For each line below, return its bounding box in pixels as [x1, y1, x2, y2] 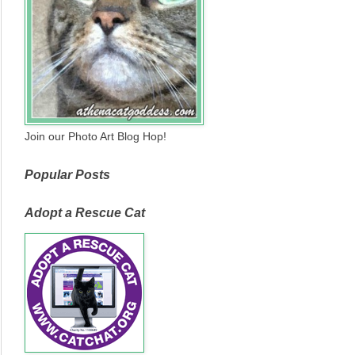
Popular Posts [25, 168, 110, 182]
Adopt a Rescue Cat [25, 206, 145, 220]
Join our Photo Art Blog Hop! [25, 130, 166, 143]
